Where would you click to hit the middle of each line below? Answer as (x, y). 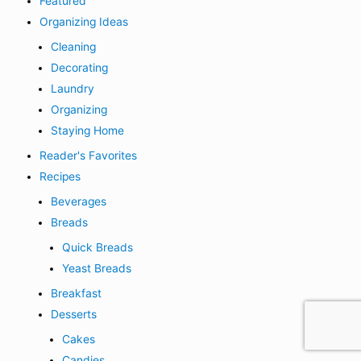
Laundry (73, 88)
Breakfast (77, 293)
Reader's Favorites (89, 155)
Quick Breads (98, 247)
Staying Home (88, 130)
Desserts (74, 314)
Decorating (80, 68)
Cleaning (74, 47)
